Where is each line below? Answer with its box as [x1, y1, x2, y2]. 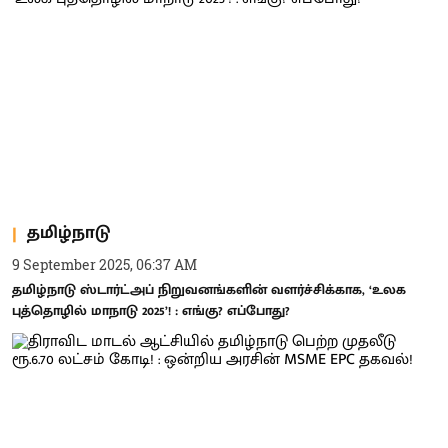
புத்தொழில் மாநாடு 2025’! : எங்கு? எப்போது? [12, 298, 290, 322]
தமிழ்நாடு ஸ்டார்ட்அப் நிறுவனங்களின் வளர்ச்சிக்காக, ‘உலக [12, 277, 406, 301]
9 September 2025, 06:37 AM [12, 254, 197, 274]
